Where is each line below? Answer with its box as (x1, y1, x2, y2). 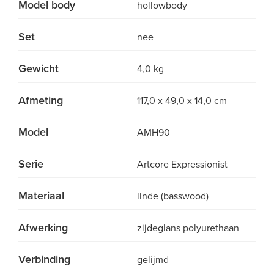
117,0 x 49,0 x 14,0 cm (137, 95, 227, 107)
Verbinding (18, 253, 70, 266)
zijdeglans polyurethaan (137, 222, 239, 234)
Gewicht (18, 62, 59, 75)
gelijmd (137, 254, 169, 266)
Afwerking (18, 221, 68, 234)
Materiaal (18, 189, 64, 202)
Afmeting (18, 94, 63, 107)
